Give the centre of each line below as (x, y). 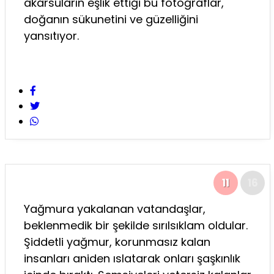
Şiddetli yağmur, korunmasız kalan (117, 242)
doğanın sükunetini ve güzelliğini (111, 19)
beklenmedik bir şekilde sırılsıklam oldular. (136, 225)
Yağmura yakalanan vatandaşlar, (115, 209)
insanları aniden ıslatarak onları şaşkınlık (132, 258)
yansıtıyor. (51, 35)
